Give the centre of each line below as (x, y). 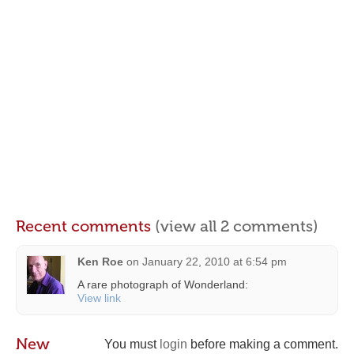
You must (132, 344)
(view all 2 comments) (237, 226)
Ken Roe (100, 262)
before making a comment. (263, 344)
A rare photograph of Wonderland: (163, 284)
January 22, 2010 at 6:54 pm (215, 262)
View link (99, 298)
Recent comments (85, 226)
